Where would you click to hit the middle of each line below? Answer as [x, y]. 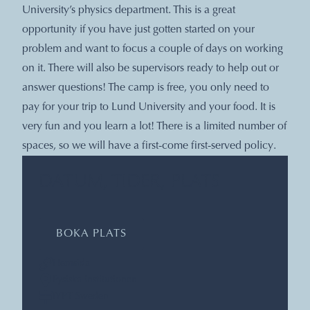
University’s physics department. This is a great [129, 10]
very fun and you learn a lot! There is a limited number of [154, 126]
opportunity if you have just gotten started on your [138, 29]
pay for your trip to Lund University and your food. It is [149, 107]
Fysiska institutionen [95, 280]
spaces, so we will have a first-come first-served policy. [149, 146]
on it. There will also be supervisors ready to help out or [151, 68]
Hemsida [71, 263]
